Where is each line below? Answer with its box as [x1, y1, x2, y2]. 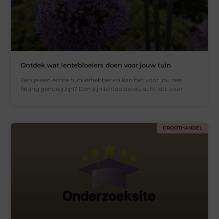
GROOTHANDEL [162, 125, 202, 131]
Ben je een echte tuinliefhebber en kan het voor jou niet [21, 76, 183, 84]
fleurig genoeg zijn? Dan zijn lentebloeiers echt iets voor [21, 85, 183, 93]
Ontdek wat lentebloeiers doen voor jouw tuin [21, 61, 172, 69]
